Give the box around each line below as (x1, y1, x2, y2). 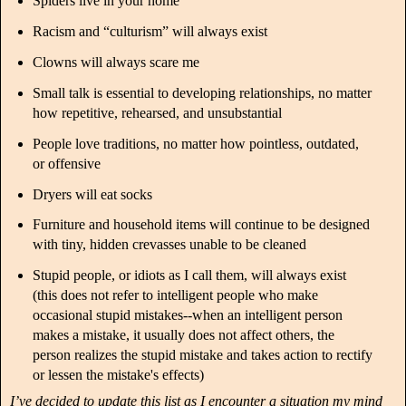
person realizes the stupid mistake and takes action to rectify (32, 347, 372, 363)
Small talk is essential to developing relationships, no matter (32, 84, 372, 101)
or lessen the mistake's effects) (32, 367, 204, 383)
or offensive (32, 155, 101, 171)
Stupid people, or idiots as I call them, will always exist (32, 267, 346, 284)
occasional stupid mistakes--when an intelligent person (32, 307, 343, 324)
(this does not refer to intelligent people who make (32, 287, 318, 304)
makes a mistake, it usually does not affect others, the (32, 327, 334, 343)
